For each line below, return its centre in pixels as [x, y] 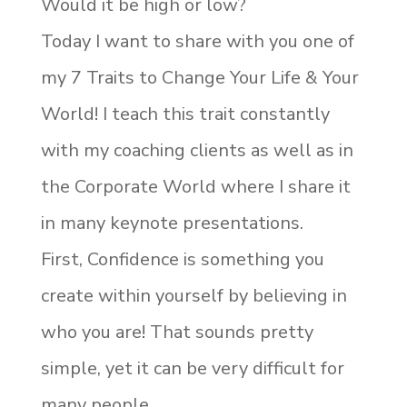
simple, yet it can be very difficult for [192, 369]
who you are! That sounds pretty [177, 333]
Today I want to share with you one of [197, 42]
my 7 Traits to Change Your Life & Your [199, 78]
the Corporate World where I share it [195, 187]
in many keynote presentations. [172, 223]
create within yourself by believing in [194, 296]
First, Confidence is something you [182, 260]
